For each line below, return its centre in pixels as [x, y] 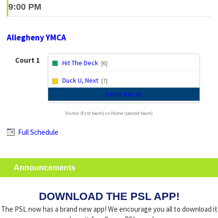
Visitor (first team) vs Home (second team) [109, 113]
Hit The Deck [80, 63]
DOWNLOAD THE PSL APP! [109, 197]
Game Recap [124, 94]
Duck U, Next [80, 81]
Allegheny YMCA [36, 37]
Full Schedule [37, 132]
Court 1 [27, 60]
